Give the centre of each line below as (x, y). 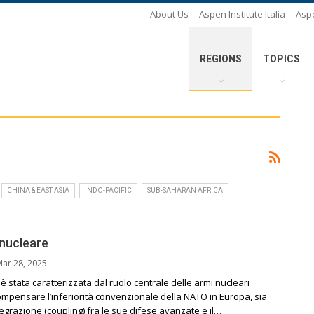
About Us (169, 14)
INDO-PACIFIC (108, 190)
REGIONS (221, 59)
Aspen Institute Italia (242, 14)
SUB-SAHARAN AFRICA (185, 190)
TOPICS (281, 59)
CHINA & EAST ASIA (38, 190)
